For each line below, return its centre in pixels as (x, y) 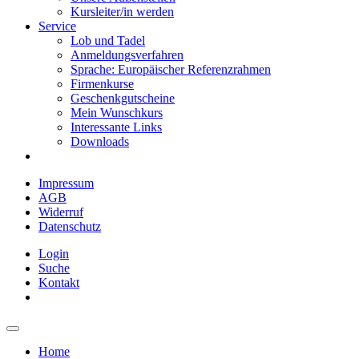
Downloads (100, 141)
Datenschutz (70, 226)
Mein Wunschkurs (117, 113)
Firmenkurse (102, 84)
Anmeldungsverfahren (127, 55)
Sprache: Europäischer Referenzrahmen (171, 69)
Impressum (66, 183)
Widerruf (61, 212)
